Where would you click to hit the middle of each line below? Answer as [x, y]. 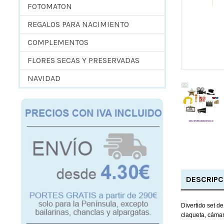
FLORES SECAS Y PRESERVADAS [83, 60]
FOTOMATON [50, 6]
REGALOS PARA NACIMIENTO [78, 24]
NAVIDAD [44, 78]
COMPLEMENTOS [58, 42]
